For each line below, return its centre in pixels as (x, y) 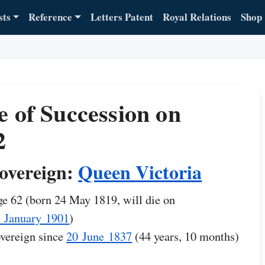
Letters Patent (122, 17)
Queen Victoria (140, 172)
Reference (51, 17)
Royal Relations (197, 17)
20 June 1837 (99, 236)
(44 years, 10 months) (186, 236)
